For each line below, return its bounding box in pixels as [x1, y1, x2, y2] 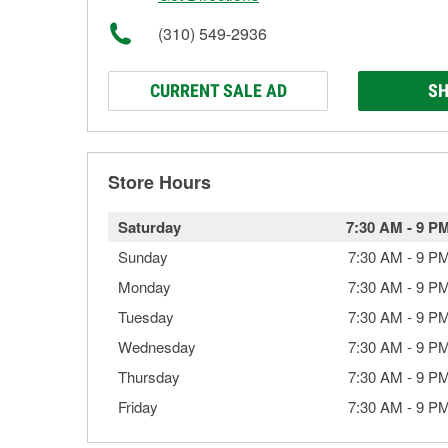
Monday [118, 276, 171, 297]
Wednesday [118, 336, 196, 357]
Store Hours [108, 169, 211, 195]
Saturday [118, 216, 181, 238]
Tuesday [118, 306, 174, 327]
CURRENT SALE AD [149, 80, 287, 101]
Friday [118, 396, 158, 417]
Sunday [118, 246, 168, 267]
